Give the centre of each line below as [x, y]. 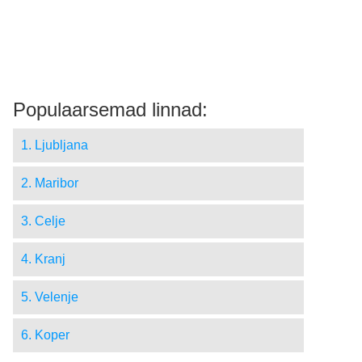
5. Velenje [50, 297]
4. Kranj [43, 259]
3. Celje [43, 221]
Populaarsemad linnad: [110, 110]
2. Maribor [50, 183]
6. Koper [45, 335]
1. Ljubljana [55, 145]
